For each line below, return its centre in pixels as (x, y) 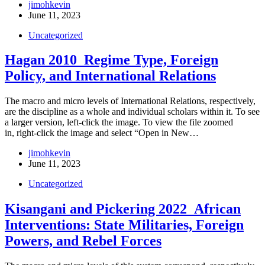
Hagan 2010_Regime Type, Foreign (112, 60)
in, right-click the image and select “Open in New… (102, 133)
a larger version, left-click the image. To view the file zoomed (119, 122)
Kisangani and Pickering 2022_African (123, 209)
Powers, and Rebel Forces (83, 241)
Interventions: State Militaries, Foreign (124, 225)
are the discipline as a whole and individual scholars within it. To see (132, 112)
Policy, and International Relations (110, 76)
